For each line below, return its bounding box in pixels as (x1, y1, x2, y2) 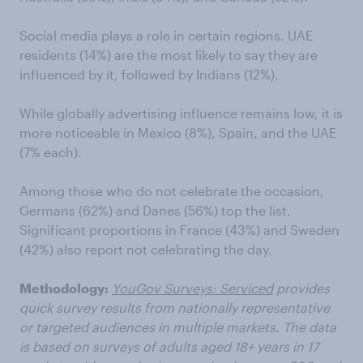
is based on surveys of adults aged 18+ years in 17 (19, 339, 318, 354)
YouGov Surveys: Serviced (112, 280, 273, 296)
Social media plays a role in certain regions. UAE (19, 28, 313, 43)
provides (276, 280, 330, 296)
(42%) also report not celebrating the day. (19, 241, 272, 257)
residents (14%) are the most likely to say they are (19, 47, 318, 62)
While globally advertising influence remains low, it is (19, 105, 343, 121)
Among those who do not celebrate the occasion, (19, 183, 324, 199)
